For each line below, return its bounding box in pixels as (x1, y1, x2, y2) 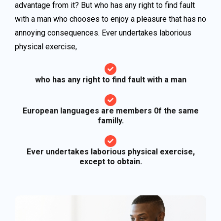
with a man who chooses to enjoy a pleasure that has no (14, 14, 206, 24)
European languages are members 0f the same (22, 106, 199, 115)
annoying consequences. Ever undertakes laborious (14, 28, 191, 37)
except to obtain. (79, 157, 142, 166)
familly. (97, 116, 124, 125)
